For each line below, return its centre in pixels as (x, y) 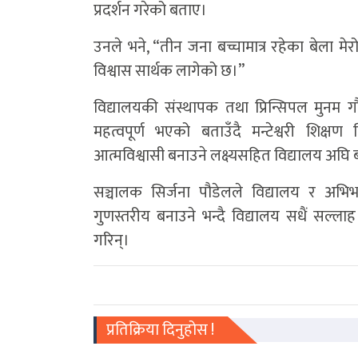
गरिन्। (111, 240)
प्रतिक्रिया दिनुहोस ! (160, 330)
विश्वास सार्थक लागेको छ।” (169, 71)
